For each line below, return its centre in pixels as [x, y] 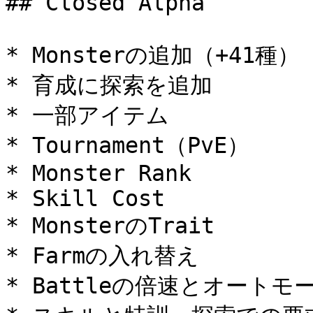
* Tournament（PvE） [128, 145]
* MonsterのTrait [110, 226]
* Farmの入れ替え [102, 256]
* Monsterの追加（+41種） [153, 55]
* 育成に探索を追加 [109, 85]
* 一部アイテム [87, 115]
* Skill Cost [85, 198]
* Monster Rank [99, 173]
